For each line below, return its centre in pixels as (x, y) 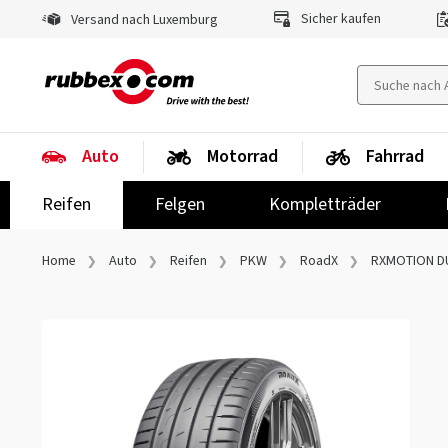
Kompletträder (325, 204)
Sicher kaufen (339, 19)
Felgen (180, 204)
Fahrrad (395, 156)
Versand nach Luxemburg (143, 20)
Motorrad (242, 156)
